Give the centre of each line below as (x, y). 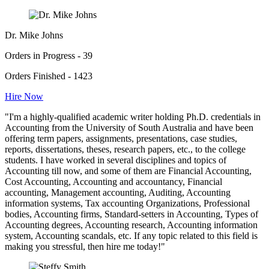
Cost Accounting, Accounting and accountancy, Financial (113, 181)
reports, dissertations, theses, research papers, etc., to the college (125, 149)
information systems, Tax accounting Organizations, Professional (127, 203)
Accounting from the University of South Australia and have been (129, 127)
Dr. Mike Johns (34, 35)
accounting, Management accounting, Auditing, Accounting (118, 192)
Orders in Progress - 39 (49, 55)
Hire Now (24, 96)
